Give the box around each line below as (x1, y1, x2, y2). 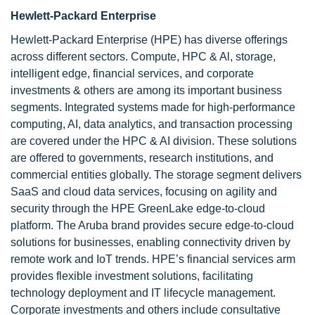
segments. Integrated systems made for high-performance (11, 101, 295, 113)
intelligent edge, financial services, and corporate (11, 67, 254, 79)
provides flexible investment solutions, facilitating (11, 270, 253, 282)
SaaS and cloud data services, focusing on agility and (11, 186, 277, 198)
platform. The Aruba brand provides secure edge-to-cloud (11, 219, 294, 231)
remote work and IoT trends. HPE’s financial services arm (11, 253, 295, 265)
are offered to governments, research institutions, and (11, 152, 274, 164)
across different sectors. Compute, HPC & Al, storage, (11, 51, 276, 63)
